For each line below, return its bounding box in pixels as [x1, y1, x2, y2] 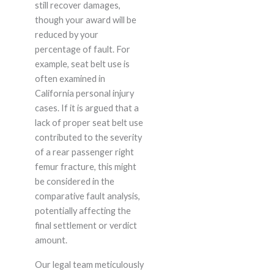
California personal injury [34, 88, 134, 99]
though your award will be [34, 15, 136, 26]
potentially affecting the [34, 206, 131, 217]
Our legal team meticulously [34, 259, 144, 270]
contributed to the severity [34, 132, 142, 143]
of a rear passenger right [34, 147, 134, 158]
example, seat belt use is [34, 59, 130, 70]
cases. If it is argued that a [34, 103, 139, 114]
